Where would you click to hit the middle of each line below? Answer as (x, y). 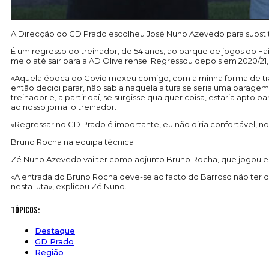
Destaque (55, 231)
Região (49, 252)
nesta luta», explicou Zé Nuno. (69, 186)
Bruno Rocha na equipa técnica (72, 142)
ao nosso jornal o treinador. (64, 107)
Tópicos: (25, 211)
